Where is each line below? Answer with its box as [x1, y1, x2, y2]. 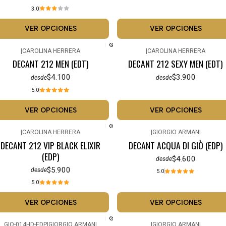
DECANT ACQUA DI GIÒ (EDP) [128, 138, 223, 152]
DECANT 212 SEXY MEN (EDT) [128, 57, 223, 71]
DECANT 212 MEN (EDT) [12, 57, 89, 71]
